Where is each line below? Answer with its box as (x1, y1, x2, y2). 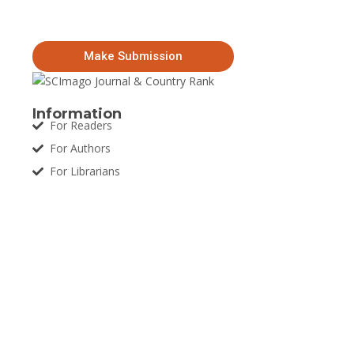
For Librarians (50, 164, 121, 179)
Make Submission (83, 49, 183, 63)
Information (32, 105, 122, 122)
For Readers (50, 118, 113, 133)
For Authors (50, 141, 111, 156)
